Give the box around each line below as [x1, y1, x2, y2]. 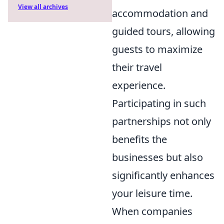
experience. [112, 78, 165, 92]
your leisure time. [112, 186, 192, 200]
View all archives [18, 2, 68, 11]
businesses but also [112, 150, 203, 164]
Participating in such [112, 96, 206, 110]
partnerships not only [112, 114, 211, 128]
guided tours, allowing [112, 24, 215, 38]
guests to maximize [112, 42, 202, 56]
